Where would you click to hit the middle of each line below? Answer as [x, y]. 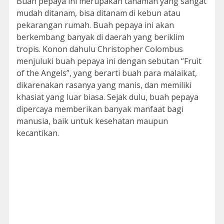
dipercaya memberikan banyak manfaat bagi [100, 109]
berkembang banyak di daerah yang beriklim [100, 37]
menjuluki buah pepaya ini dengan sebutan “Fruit [109, 61]
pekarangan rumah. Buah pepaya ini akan [95, 25]
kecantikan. [37, 133]
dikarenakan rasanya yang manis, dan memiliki [104, 85]
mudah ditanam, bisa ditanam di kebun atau [98, 13]
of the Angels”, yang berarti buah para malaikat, [106, 73]
